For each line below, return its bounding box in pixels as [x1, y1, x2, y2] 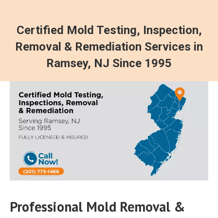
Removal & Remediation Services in [15, 40, 203, 54]
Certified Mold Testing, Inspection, [16, 23, 202, 37]
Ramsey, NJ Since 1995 [46, 56, 172, 70]
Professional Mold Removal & [10, 198, 185, 216]
